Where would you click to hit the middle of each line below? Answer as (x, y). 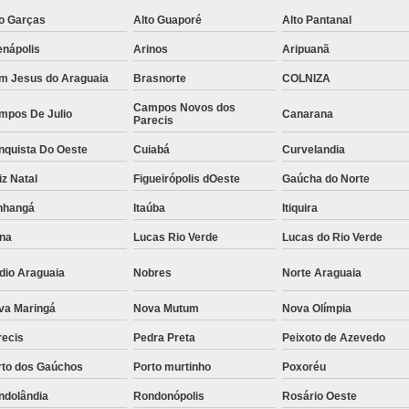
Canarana (308, 114)
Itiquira (300, 208)
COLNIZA (307, 78)
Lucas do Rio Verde (333, 237)
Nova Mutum (166, 308)
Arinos (150, 49)
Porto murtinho (172, 367)
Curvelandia (314, 149)
